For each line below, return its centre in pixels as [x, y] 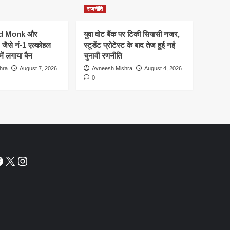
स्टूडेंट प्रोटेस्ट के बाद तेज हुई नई [129, 45]
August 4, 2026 [163, 68]
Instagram [44, 160]
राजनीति [95, 8]
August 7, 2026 [38, 68]
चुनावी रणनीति [103, 55]
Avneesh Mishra [112, 68]
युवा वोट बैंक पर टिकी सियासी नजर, [132, 34]
